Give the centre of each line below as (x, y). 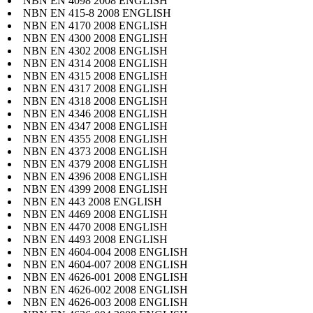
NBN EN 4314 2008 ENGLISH (95, 63)
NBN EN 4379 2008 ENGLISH (95, 163)
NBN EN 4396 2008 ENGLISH (95, 176)
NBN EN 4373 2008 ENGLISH (95, 151)
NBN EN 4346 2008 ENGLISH (95, 113)
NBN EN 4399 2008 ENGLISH (95, 189)
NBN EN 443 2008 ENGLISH (93, 201)
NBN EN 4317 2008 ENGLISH (95, 88)
